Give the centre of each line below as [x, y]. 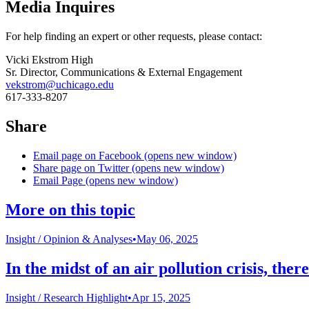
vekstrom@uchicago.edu [60, 85]
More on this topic [70, 209]
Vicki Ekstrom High [49, 60]
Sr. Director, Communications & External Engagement [124, 72]
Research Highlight [86, 297]
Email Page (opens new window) [106, 180]
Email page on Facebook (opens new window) [135, 155]
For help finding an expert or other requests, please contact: [134, 37]
